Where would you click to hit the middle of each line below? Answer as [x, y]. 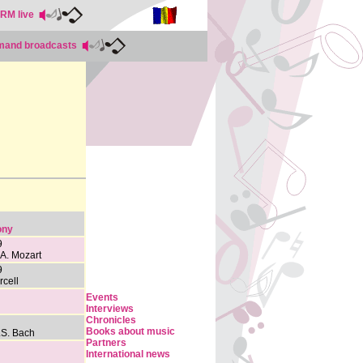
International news [128, 354]
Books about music [130, 331]
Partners [106, 343]
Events [102, 297]
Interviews [110, 309]
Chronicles [111, 320]
